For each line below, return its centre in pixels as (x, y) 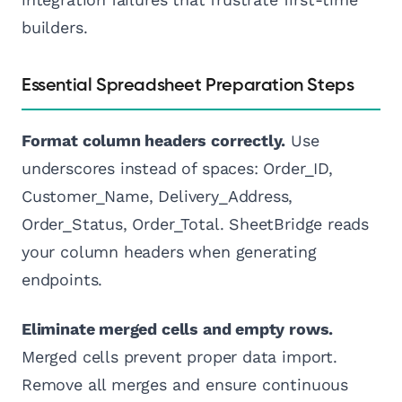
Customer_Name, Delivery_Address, (157, 197)
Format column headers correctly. (154, 141)
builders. (55, 28)
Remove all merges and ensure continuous (185, 385)
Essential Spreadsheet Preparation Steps (188, 86)
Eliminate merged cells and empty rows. (178, 329)
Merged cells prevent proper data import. (179, 357)
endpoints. (62, 280)
